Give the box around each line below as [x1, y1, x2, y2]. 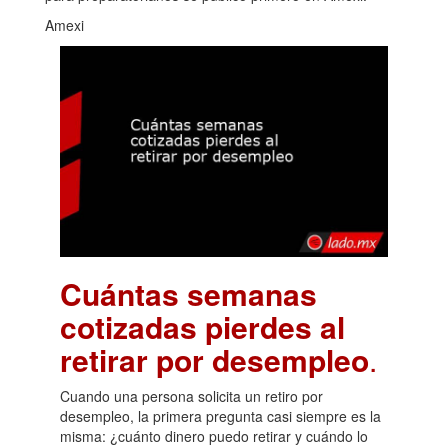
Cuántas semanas [60, 272, 317, 316]
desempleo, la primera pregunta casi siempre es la [60, 406, 381, 427]
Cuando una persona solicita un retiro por [60, 386, 323, 407]
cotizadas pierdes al [60, 305, 345, 349]
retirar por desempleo [60, 338, 369, 382]
